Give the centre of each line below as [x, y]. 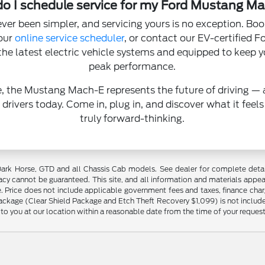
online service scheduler [69, 38]
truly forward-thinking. [132, 119]
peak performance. [132, 67]
